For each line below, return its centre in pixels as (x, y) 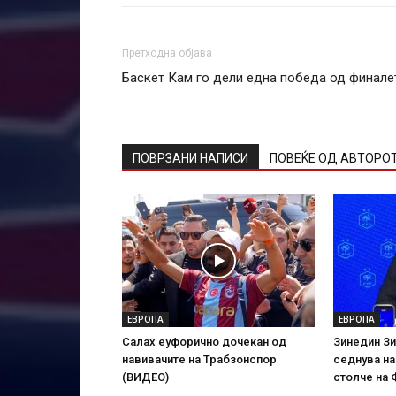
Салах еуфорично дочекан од (204, 341)
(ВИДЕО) (145, 377)
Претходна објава (167, 53)
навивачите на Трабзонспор (199, 359)
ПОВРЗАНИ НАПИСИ (190, 158)
